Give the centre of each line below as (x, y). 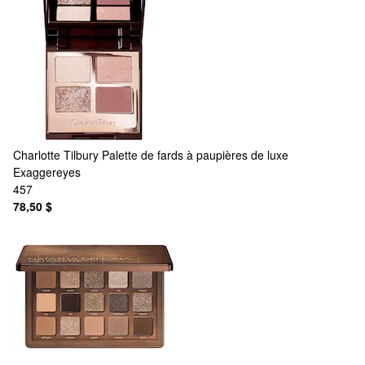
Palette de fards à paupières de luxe (195, 154)
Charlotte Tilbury (56, 154)
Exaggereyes (47, 172)
